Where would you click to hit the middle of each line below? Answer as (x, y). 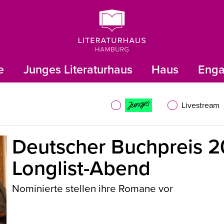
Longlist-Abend (81, 168)
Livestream (201, 105)
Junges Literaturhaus (78, 69)
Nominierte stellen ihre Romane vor (93, 188)
